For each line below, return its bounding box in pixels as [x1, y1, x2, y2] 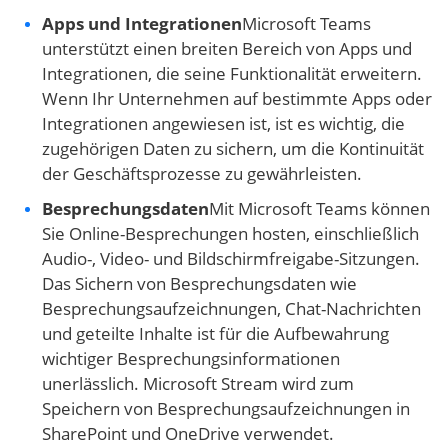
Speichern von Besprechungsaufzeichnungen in [42, 397, 410, 421]
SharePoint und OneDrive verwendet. [42, 422, 334, 446]
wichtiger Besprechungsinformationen [42, 347, 340, 371]
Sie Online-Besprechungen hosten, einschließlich [42, 222, 419, 246]
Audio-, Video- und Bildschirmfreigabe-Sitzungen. [42, 247, 420, 271]
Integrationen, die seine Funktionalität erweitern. [42, 62, 422, 86]
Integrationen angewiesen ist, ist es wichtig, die [42, 112, 405, 136]
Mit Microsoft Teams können [209, 197, 430, 221]
